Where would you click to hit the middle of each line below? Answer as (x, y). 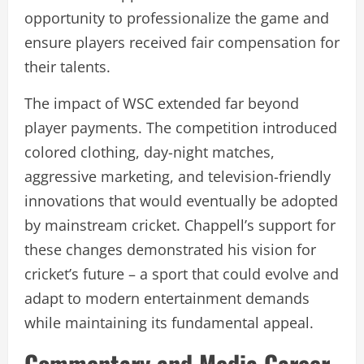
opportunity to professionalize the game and (177, 17)
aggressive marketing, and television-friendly (178, 176)
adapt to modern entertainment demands (167, 298)
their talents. (67, 66)
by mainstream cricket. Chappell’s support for (180, 225)
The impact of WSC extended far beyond (162, 103)
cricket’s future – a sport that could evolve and (182, 273)
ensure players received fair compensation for (182, 42)
